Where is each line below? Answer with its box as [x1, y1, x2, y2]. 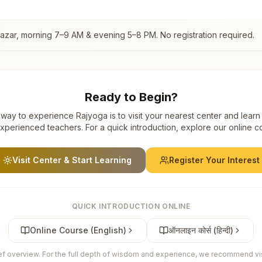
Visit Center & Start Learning [12, 154, 132, 165]
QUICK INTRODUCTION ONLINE [71, 201, 191, 211]
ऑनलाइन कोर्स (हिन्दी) [168, 225, 233, 235]
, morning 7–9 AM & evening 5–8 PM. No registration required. [16, 29, 254, 40]
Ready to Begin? [84, 89, 178, 104]
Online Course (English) [30, 225, 126, 235]
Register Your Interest [168, 154, 260, 165]
